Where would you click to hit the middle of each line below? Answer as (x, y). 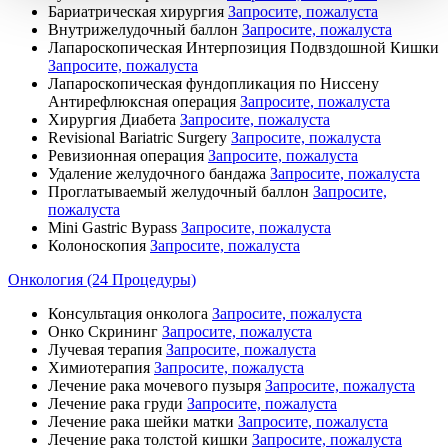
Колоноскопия (97, 245)
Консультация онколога (128, 313)
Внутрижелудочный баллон (143, 29)
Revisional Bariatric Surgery (137, 137)
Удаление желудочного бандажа (157, 173)
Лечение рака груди (115, 403)
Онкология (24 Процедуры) (102, 279)
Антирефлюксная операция (142, 101)
